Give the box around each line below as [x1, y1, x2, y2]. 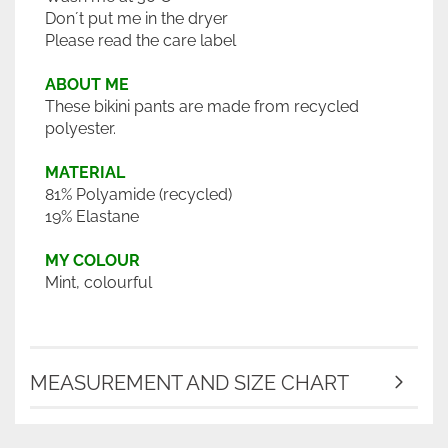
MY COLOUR [45, 251, 140, 270]
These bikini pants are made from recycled [45, 97, 359, 116]
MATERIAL [45, 163, 125, 182]
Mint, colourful [45, 273, 152, 292]
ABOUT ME [45, 75, 129, 94]
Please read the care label [45, 31, 236, 50]
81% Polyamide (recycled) [45, 185, 232, 204]
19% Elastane [45, 207, 139, 226]
